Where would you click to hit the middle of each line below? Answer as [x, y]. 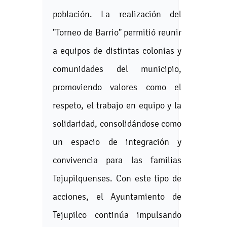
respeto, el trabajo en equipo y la [117, 105]
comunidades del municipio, [117, 69]
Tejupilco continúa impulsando [117, 215]
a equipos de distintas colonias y [117, 50]
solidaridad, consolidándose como [117, 123]
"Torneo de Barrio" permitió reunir [117, 32]
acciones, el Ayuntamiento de [117, 196]
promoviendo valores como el [117, 87]
